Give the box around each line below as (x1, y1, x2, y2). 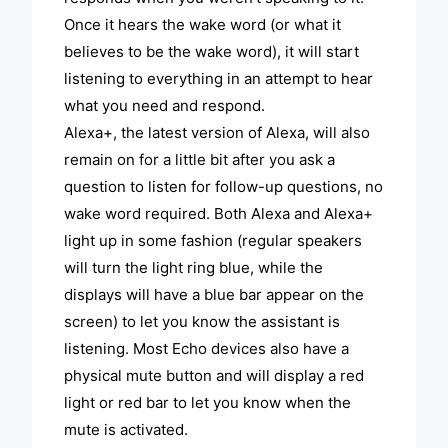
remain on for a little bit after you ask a (64, 150, 336, 170)
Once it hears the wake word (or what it (64, 15, 342, 35)
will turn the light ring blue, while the (64, 258, 324, 278)
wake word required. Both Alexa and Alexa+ (64, 204, 374, 224)
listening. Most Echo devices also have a (64, 339, 350, 359)
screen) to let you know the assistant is (64, 312, 341, 332)
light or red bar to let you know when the (64, 393, 352, 413)
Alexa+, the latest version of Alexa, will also (64, 123, 371, 143)
